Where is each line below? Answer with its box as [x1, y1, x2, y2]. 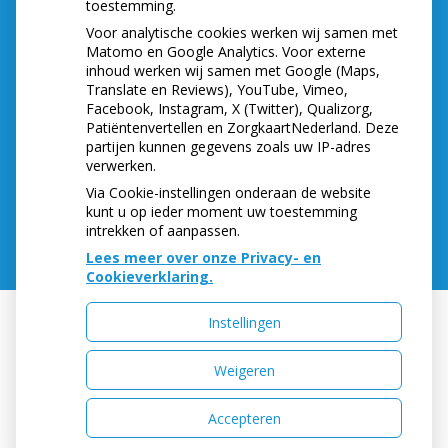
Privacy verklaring [16, 418, 150, 441]
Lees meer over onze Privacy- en [86, 248, 321, 267]
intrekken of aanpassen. [86, 221, 240, 240]
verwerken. [86, 156, 156, 175]
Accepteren [207, 408, 281, 428]
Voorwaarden [330, 418, 432, 441]
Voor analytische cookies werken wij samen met [86, 23, 398, 42]
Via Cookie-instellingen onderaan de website [86, 183, 371, 202]
